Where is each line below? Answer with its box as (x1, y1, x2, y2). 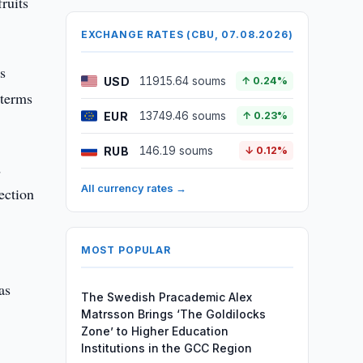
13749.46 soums (139, 109, 226, 122)
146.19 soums (139, 144, 213, 157)
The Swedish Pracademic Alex (80, 290, 252, 304)
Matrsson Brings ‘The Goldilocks (80, 307, 266, 321)
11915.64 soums (139, 75, 226, 88)
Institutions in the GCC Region (80, 341, 252, 355)
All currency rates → (80, 181, 186, 194)
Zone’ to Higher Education (80, 324, 228, 338)
